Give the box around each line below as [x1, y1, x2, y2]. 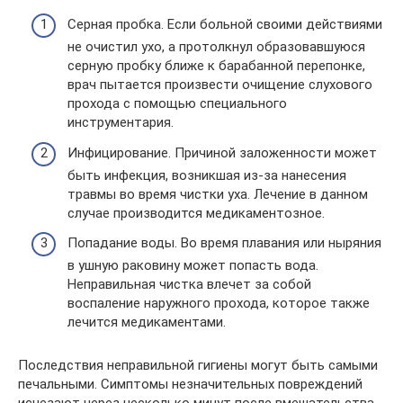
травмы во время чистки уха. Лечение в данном [67, 185, 368, 202]
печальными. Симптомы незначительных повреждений [18, 376, 363, 392]
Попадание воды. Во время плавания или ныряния [67, 235, 381, 251]
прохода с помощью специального [67, 95, 287, 112]
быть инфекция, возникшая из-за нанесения [67, 166, 346, 184]
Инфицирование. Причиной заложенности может [67, 144, 377, 161]
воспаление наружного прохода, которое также [67, 295, 370, 311]
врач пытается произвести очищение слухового [67, 76, 372, 93]
